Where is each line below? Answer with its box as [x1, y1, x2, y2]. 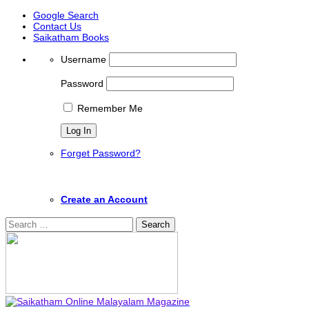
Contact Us [33, 21, 81, 32]
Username [61, 54, 106, 65]
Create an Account [61, 193, 148, 205]
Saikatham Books [33, 32, 109, 43]
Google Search [33, 10, 99, 21]
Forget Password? [61, 148, 141, 159]
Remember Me [74, 103, 143, 114]
